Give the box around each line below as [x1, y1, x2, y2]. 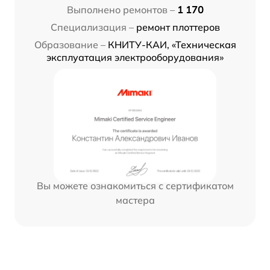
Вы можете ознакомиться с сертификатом [36, 180, 234, 192]
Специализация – [50, 21, 134, 34]
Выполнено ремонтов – [66, 4, 175, 16]
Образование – [34, 39, 105, 51]
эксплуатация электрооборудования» [46, 51, 224, 64]
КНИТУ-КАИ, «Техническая [107, 39, 236, 51]
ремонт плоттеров [136, 21, 220, 34]
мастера [115, 194, 155, 207]
